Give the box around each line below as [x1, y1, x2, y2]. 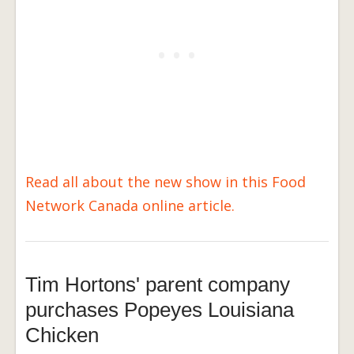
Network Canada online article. [25, 196, 235, 216]
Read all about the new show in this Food [25, 172, 306, 192]
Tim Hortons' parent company [25, 273, 290, 297]
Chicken [25, 323, 99, 348]
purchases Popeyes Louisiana [25, 298, 294, 322]
